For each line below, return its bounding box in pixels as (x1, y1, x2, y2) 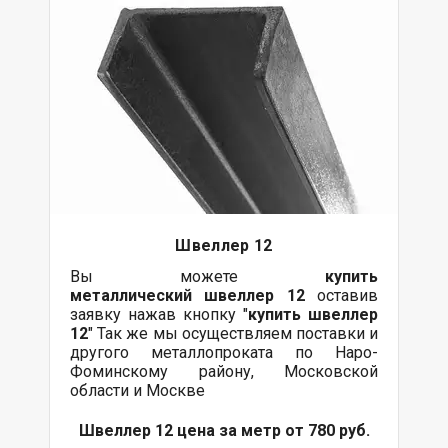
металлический (70, 285, 205, 305)
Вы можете (70, 266, 325, 286)
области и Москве (70, 380, 205, 400)
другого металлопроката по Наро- (70, 342, 378, 362)
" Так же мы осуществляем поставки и (88, 323, 378, 343)
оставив (304, 285, 379, 305)
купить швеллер (248, 304, 378, 324)
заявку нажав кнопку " (70, 304, 248, 324)
